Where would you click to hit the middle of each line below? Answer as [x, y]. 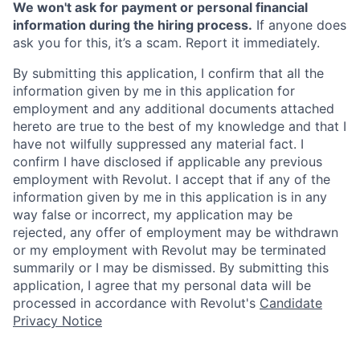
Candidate [291, 303]
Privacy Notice [57, 321]
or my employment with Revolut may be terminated [170, 250]
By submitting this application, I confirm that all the [168, 74]
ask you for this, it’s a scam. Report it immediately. [166, 43]
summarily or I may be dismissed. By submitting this [171, 268]
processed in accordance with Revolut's [136, 303]
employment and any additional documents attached [174, 109]
